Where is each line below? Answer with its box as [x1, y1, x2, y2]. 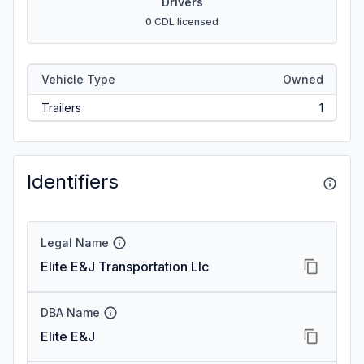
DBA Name [41, 305, 100, 319]
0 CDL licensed [145, 15, 219, 28]
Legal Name [41, 236, 109, 249]
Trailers [41, 100, 81, 115]
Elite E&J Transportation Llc [41, 258, 209, 275]
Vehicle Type [41, 71, 115, 86]
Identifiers [27, 170, 119, 193]
